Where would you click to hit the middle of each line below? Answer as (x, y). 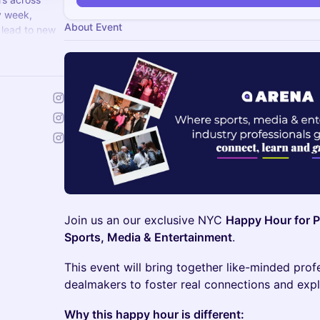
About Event (93, 27)
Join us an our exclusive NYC (145, 220)
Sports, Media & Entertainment (148, 237)
